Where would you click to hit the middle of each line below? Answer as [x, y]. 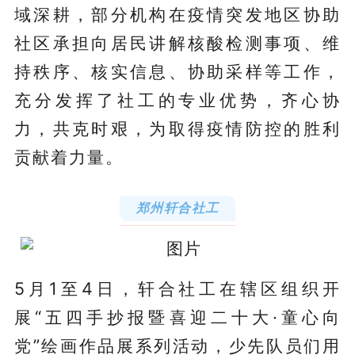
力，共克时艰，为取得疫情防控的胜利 [177, 128]
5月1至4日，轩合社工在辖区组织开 [177, 288]
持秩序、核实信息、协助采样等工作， [177, 71]
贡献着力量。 [69, 157]
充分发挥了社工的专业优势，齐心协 [177, 99]
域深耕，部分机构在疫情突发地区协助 [177, 14]
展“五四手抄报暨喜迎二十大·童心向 [177, 317]
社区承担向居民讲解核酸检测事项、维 [177, 42]
